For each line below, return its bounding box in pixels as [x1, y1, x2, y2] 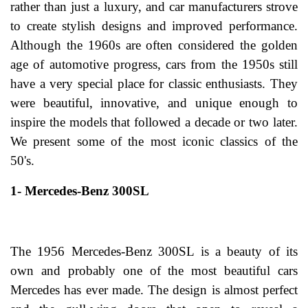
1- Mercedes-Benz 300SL [10, 184, 149, 199]
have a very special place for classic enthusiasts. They [10, 76, 298, 91]
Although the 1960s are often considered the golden [10, 38, 298, 53]
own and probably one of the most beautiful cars [10, 263, 298, 278]
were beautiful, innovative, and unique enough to [10, 96, 298, 111]
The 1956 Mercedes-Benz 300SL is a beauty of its [10, 244, 298, 259]
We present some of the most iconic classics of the [10, 134, 298, 149]
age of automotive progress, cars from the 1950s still [10, 57, 298, 72]
